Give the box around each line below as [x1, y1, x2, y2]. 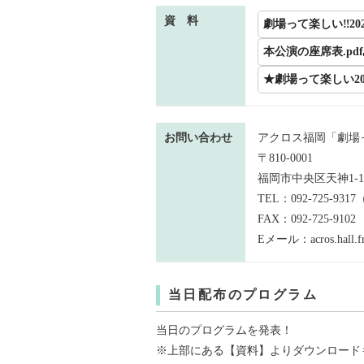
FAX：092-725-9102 [258, 213, 356, 225]
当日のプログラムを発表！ [156, 324, 292, 336]
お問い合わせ [164, 132, 232, 144]
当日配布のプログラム [168, 288, 318, 301]
